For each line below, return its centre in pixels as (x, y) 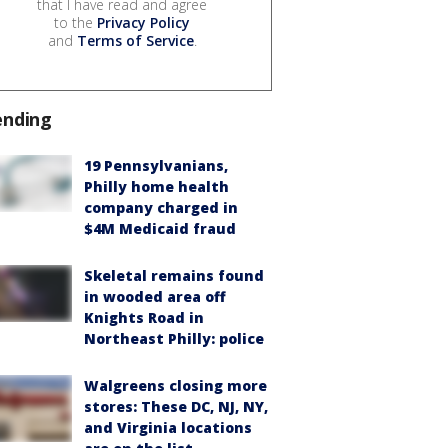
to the (75, 23)
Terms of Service (135, 41)
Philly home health (156, 187)
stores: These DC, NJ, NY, (176, 407)
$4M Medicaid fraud (160, 229)
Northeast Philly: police (174, 339)
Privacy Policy (143, 23)
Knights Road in (144, 318)
